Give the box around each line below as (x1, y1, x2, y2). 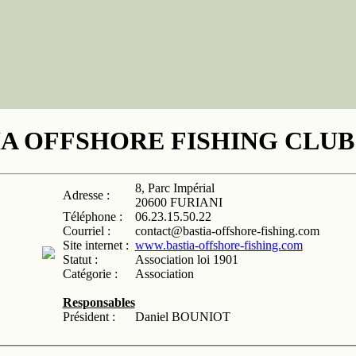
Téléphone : (62, 209, 122, 223)
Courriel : (62, 223, 110, 238)
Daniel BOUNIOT (134, 309, 230, 323)
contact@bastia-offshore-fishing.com (134, 223, 319, 238)
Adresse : (62, 188, 110, 202)
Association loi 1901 (134, 252, 238, 266)
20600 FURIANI (134, 195, 222, 209)
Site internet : (62, 238, 129, 252)
